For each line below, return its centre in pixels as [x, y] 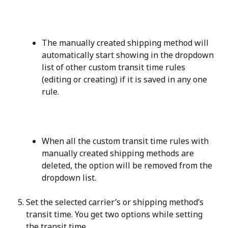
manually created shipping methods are [119, 153]
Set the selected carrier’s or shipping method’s [116, 202]
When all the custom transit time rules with [126, 141]
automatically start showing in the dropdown [129, 55]
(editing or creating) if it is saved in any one [125, 79]
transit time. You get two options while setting [115, 214]
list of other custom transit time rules [115, 67]
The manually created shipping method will [126, 42]
